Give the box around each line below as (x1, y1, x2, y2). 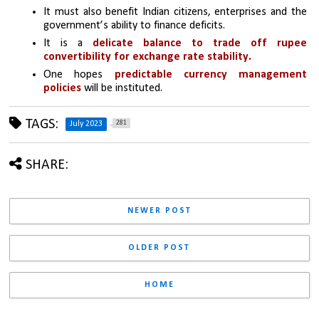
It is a (43, 38, 83, 50)
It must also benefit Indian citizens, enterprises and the (43, 6, 307, 19)
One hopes (43, 69, 115, 81)
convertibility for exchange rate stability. (43, 51, 255, 63)
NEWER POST (127, 206, 192, 216)
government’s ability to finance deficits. (43, 20, 229, 32)
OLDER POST (128, 244, 191, 253)
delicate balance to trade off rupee (83, 38, 307, 50)
